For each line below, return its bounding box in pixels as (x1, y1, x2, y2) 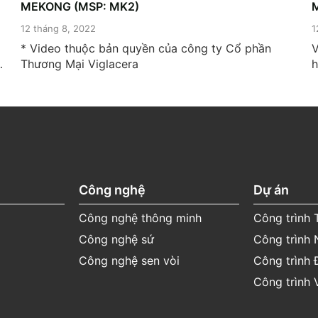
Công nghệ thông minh (79, 211, 202, 226)
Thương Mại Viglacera (21, 57, 138, 72)
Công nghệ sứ (79, 232, 154, 247)
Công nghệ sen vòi (79, 253, 180, 268)
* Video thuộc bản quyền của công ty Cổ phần (21, 41, 271, 56)
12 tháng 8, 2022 (21, 23, 96, 35)
